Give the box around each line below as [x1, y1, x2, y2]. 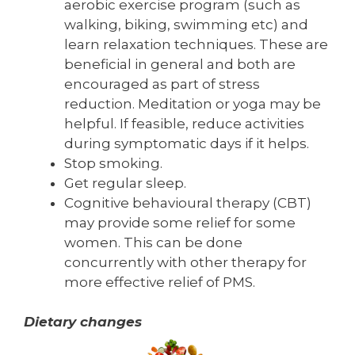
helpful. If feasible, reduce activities [64, 115, 304, 132]
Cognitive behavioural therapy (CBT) [64, 194, 311, 211]
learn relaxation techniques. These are [64, 36, 328, 52]
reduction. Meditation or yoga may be [64, 95, 321, 112]
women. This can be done [64, 234, 242, 250]
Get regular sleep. [64, 174, 186, 191]
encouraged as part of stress [64, 75, 260, 92]
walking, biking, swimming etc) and [64, 16, 308, 32]
